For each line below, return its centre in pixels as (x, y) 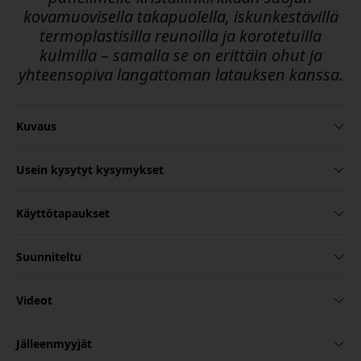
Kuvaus (36, 127)
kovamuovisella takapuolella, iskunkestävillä (180, 17)
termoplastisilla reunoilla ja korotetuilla (180, 36)
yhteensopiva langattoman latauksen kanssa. (180, 75)
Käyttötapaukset (63, 214)
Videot (34, 301)
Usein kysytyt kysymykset (90, 170)
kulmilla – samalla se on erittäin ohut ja (180, 56)
